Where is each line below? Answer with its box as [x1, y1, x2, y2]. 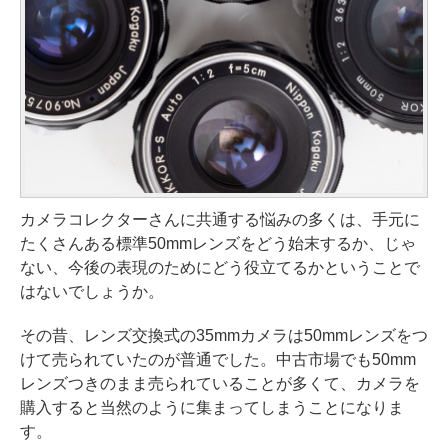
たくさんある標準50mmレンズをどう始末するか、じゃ [20, 234, 416, 252]
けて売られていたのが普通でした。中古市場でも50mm [20, 350, 416, 368]
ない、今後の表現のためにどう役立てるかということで [20, 258, 420, 276]
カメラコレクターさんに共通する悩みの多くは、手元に [20, 210, 420, 228]
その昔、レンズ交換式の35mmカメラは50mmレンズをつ [20, 326, 428, 344]
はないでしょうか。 [20, 282, 164, 300]
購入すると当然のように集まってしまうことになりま [20, 398, 404, 416]
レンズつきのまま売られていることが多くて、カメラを [20, 374, 420, 392]
